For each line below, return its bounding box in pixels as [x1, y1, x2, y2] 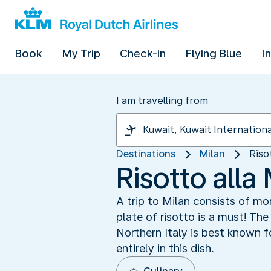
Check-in [120, 47, 166, 60]
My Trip [62, 47, 100, 60]
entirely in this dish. [116, 241, 214, 255]
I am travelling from [116, 95, 208, 106]
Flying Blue [185, 47, 242, 60]
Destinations [116, 148, 175, 160]
